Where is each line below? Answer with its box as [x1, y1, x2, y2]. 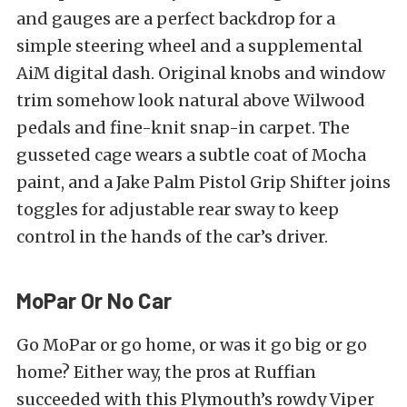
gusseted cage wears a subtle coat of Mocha [16, 144, 366, 165]
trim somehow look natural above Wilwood [16, 89, 365, 111]
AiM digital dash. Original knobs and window [16, 62, 385, 84]
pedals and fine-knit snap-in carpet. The [16, 116, 350, 138]
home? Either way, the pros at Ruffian [16, 361, 316, 382]
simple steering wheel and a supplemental [16, 35, 362, 56]
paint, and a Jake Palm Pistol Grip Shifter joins [16, 171, 391, 193]
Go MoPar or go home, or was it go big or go [16, 333, 367, 355]
